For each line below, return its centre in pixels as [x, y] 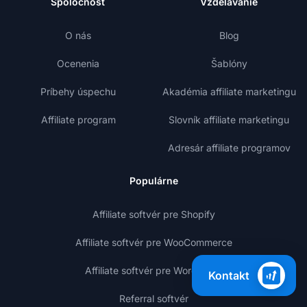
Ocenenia [78, 63]
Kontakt [229, 275]
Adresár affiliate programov [229, 147]
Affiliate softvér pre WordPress [153, 270]
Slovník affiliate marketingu [229, 119]
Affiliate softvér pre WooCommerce [153, 242]
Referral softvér [153, 298]
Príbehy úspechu [78, 91]
